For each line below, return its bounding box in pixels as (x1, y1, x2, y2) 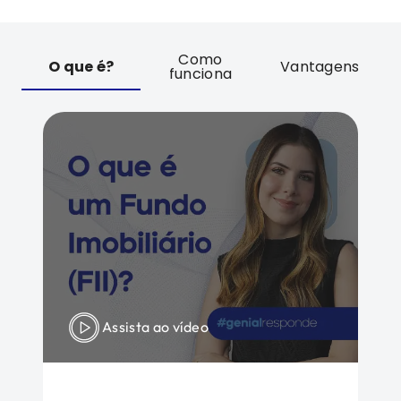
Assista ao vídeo (102, 318, 209, 336)
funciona (168, 64, 233, 84)
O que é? (47, 56, 115, 77)
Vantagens (279, 56, 360, 77)
